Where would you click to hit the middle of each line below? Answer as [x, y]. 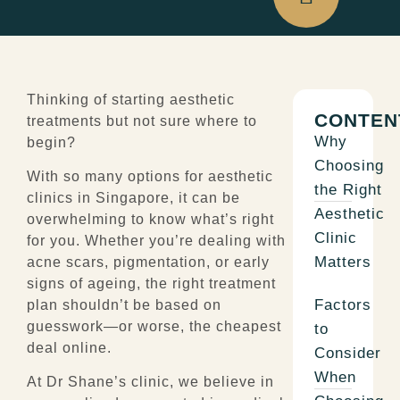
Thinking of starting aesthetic [131, 99]
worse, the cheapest [209, 326]
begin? [51, 142]
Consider [347, 353]
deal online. [69, 347]
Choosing [349, 165]
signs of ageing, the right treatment [151, 283]
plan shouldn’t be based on [124, 304]
